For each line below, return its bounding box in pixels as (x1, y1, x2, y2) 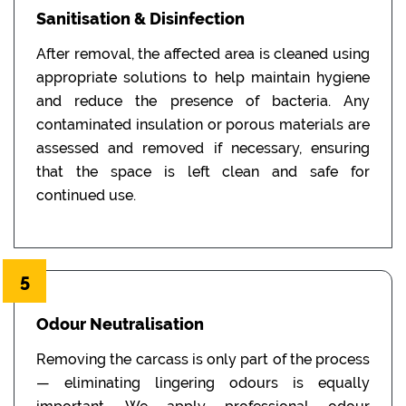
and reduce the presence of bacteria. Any (36, 92, 370, 110)
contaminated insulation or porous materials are (36, 115, 370, 133)
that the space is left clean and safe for (36, 162, 370, 180)
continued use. (36, 186, 136, 204)
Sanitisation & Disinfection (36, 8, 245, 28)
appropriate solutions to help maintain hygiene (36, 68, 370, 86)
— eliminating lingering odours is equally (36, 373, 370, 391)
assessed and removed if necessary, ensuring (36, 139, 370, 157)
